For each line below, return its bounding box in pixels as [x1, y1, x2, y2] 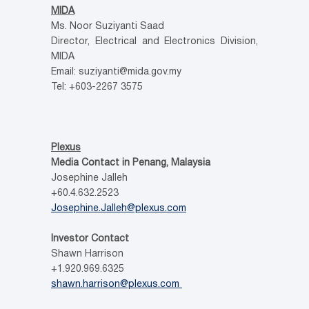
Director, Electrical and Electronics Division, [51, 37, 258, 47]
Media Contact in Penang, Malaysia [51, 159, 210, 168]
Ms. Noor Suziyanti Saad [51, 22, 164, 32]
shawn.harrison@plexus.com [51, 280, 182, 290]
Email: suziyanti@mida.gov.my [51, 68, 181, 77]
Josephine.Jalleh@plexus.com [51, 204, 186, 214]
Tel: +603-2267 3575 [51, 83, 143, 92]
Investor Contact [51, 235, 129, 244]
